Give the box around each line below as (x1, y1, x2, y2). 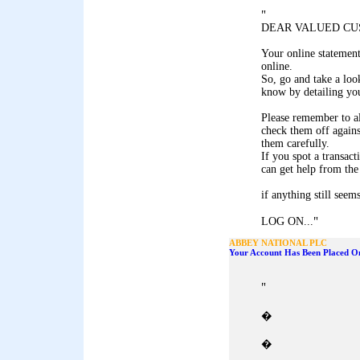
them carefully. (261, 137, 329, 149)
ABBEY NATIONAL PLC (229, 238, 327, 247)
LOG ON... (261, 215, 313, 227)
